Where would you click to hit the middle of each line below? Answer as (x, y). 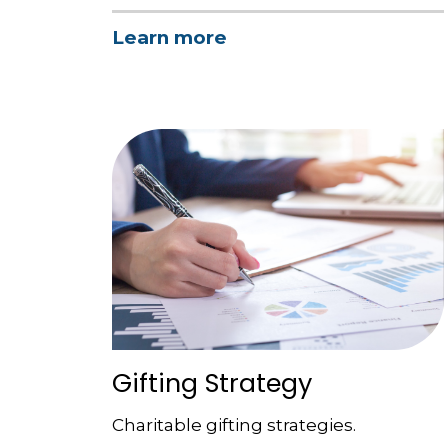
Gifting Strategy (212, 383)
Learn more (170, 38)
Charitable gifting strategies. (234, 425)
